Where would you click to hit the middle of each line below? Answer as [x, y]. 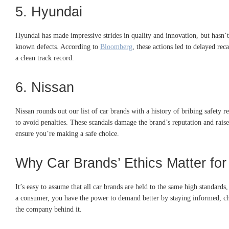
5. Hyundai [49, 12]
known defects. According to [58, 47]
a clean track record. [45, 58]
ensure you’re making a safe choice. [67, 133]
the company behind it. [49, 209]
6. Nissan [45, 87]
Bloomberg [116, 47]
